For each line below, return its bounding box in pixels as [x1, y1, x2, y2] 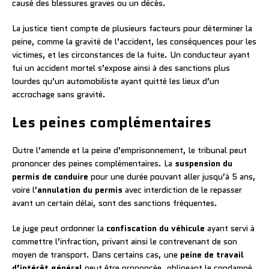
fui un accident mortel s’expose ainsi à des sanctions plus [12, 61, 230, 74]
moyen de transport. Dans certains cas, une [12, 248, 180, 261]
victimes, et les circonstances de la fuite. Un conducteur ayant [12, 48, 250, 61]
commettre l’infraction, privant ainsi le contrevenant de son [12, 235, 237, 247]
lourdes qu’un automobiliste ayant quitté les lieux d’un [12, 74, 219, 87]
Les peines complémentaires [12, 111, 211, 133]
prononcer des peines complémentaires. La [12, 157, 175, 169]
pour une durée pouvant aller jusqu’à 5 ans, [88, 170, 256, 183]
